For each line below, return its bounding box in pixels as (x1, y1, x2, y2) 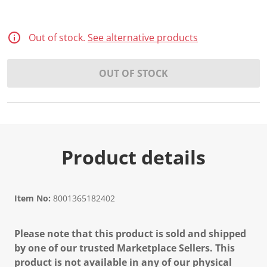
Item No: (14, 193, 51, 204)
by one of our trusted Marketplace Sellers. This (14, 241, 235, 254)
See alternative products (88, 31, 198, 44)
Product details (61, 144, 206, 170)
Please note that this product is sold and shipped (14, 227, 246, 240)
